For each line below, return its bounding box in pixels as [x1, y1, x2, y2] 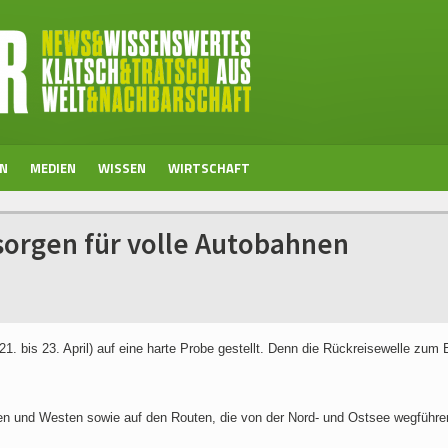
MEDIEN [30, 158, 76, 178]
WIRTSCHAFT [168, 158, 250, 178]
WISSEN [98, 158, 146, 178]
